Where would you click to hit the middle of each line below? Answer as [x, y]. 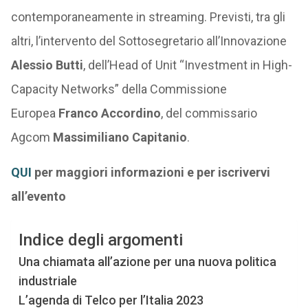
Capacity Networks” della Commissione [119, 89]
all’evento [38, 196]
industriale [47, 281]
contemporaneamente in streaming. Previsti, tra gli [148, 17]
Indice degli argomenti [100, 240]
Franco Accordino [109, 113]
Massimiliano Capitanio [120, 137]
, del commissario [209, 113]
